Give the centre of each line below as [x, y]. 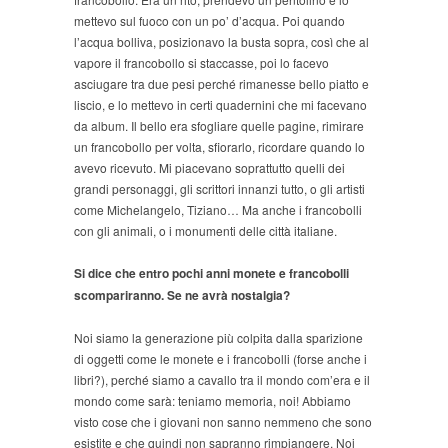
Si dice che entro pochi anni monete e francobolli [211, 273]
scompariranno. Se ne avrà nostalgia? [182, 295]
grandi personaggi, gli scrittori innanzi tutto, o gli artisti [219, 189]
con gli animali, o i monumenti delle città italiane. [205, 231]
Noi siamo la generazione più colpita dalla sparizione [218, 338]
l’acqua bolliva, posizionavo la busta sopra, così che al [221, 42]
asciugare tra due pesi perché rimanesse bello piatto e [221, 84]
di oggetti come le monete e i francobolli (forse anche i [220, 359]
